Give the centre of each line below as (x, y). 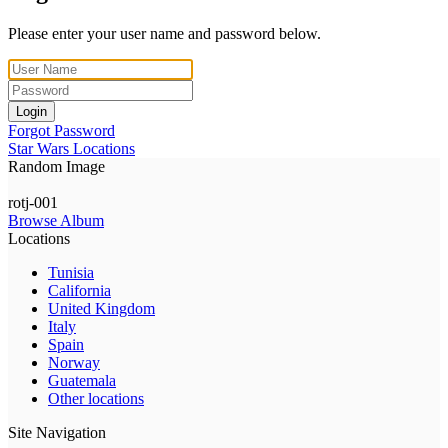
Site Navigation (57, 432)
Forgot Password (61, 130)
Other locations (96, 398)
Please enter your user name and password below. (164, 33)
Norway (74, 362)
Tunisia (71, 272)
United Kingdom (101, 308)
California (79, 290)
